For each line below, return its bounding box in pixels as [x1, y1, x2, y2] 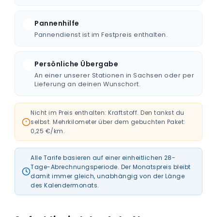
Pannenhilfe [34, 18, 79, 28]
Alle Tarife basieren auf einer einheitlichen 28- [31, 154, 175, 162]
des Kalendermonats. [31, 181, 99, 189]
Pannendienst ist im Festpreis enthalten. [34, 31, 168, 39]
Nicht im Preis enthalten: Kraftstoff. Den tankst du [31, 108, 185, 117]
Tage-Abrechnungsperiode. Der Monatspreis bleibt [31, 163, 191, 171]
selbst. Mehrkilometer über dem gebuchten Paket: [31, 118, 186, 126]
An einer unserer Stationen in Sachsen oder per [34, 71, 194, 79]
